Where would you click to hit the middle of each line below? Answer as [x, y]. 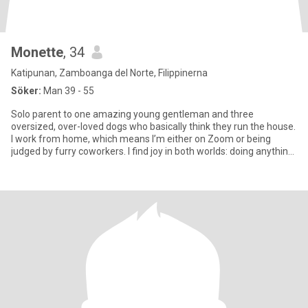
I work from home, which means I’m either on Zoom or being [141, 139]
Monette [37, 52]
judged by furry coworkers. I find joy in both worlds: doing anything [69, 151]
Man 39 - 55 [68, 91]
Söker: [26, 91]
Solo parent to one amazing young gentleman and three [132, 114]
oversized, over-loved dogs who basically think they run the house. [153, 126]
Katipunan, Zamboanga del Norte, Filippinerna [109, 73]
